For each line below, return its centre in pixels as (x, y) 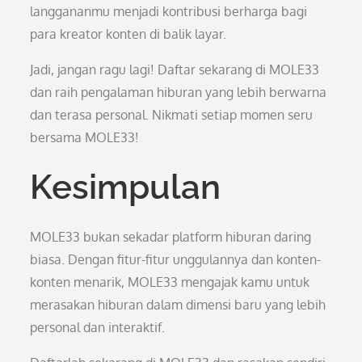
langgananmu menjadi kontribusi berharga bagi (169, 11)
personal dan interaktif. (98, 327)
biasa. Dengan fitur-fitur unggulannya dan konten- (176, 259)
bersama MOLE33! (85, 137)
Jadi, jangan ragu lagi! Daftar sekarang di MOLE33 (175, 69)
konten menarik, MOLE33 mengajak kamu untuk (170, 282)
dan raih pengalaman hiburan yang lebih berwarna (179, 92)
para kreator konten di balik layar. (128, 34)
